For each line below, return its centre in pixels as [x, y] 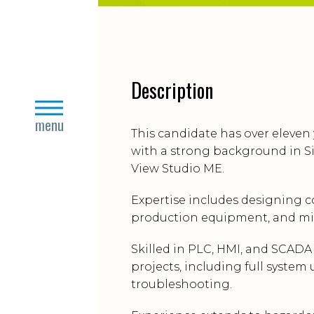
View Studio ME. [178, 169]
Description [172, 90]
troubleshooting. [182, 284]
